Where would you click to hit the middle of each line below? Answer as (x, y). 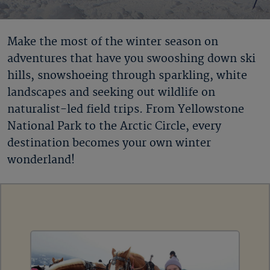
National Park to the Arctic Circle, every (114, 126)
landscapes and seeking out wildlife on (111, 93)
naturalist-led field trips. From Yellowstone (126, 109)
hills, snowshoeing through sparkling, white (127, 76)
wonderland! (42, 160)
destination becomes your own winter (109, 143)
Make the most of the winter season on (113, 42)
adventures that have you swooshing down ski (131, 59)
